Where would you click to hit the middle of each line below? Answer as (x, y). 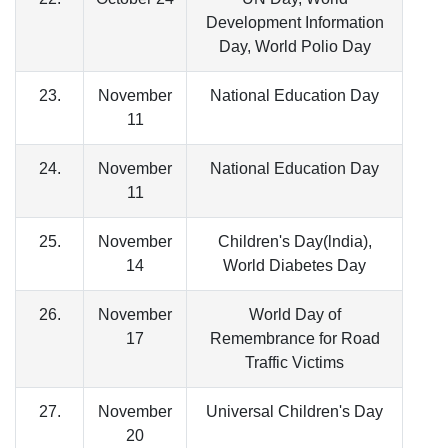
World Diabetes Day (294, 266)
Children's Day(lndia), (294, 242)
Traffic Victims (294, 363)
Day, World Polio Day (294, 47)
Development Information (294, 23)
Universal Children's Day (294, 412)
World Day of (294, 315)
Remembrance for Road (294, 339)
